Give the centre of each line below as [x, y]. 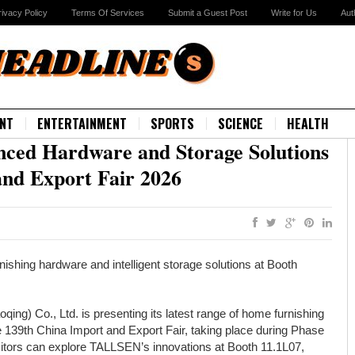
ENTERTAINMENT [82, 124]
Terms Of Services [108, 13]
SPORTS [172, 124]
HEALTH [308, 124]
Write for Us [294, 13]
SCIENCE [240, 124]
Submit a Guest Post [208, 13]
